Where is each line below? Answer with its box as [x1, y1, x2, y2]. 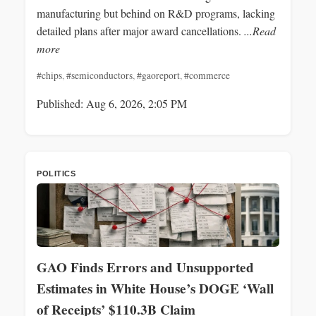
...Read [244, 23, 276, 38]
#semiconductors [66, 68, 133, 82]
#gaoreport [137, 68, 180, 82]
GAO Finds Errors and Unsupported [37, 257, 254, 277]
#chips [37, 68, 62, 82]
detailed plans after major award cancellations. [37, 23, 244, 38]
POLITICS [37, 169, 75, 178]
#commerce [184, 68, 230, 82]
